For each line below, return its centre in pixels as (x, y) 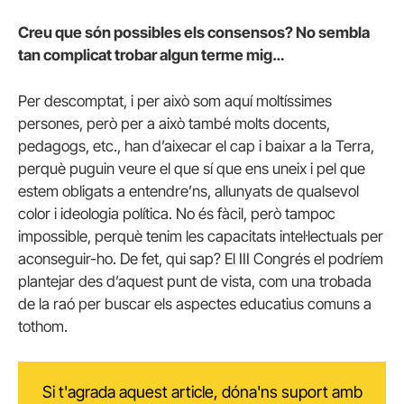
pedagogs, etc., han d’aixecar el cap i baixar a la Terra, (196, 147)
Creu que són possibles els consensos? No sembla (194, 33)
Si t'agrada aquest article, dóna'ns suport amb (202, 392)
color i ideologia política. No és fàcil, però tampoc (177, 214)
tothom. (43, 327)
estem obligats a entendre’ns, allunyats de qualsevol (188, 192)
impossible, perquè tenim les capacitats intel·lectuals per (201, 237)
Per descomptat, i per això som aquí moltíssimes (175, 101)
